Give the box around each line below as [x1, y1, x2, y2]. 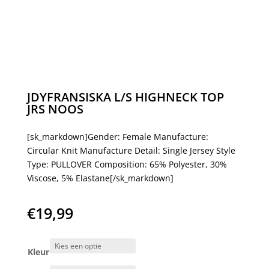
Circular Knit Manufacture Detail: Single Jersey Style [26, 145, 235, 156]
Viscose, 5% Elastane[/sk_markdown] [26, 172, 174, 184]
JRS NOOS [26, 101, 83, 117]
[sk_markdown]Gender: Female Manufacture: [26, 131, 208, 142]
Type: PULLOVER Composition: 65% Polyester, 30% [26, 159, 227, 170]
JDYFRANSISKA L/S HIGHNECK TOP [26, 89, 224, 105]
